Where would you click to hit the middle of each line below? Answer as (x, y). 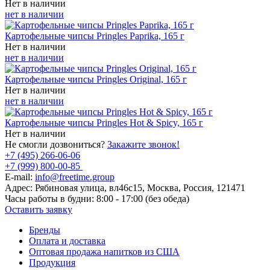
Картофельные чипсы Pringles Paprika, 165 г (95, 36)
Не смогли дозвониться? (56, 144)
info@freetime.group (75, 177)
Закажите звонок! (143, 144)
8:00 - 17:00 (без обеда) (142, 198)
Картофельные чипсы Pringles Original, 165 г (96, 79)
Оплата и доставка (67, 240)
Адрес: (19, 187)
